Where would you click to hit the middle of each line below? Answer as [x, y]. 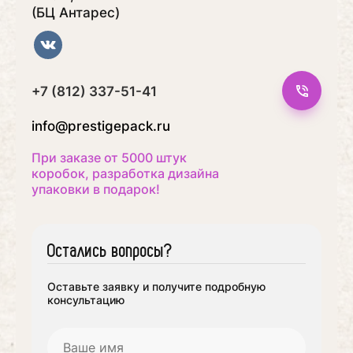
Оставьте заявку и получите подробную [156, 286]
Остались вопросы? [110, 251]
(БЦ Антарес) [76, 13]
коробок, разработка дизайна [125, 173]
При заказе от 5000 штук [109, 158]
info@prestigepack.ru [101, 126]
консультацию [86, 300]
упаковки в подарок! [96, 189]
